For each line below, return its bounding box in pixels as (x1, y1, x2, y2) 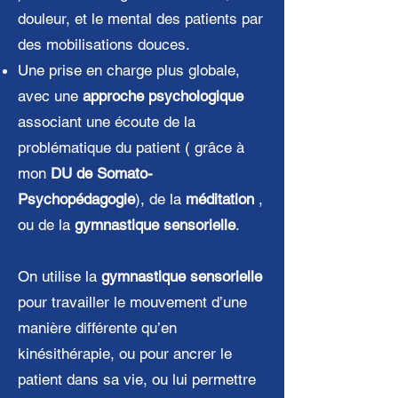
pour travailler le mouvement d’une (18, 293, 247, 311)
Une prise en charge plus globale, (18, 61, 240, 79)
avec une (18, 87, 83, 105)
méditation (186, 190, 254, 208)
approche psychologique (83, 87, 243, 105)
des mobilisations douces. (18, 36, 190, 53)
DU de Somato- (51, 164, 153, 182)
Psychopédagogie (18, 190, 135, 208)
